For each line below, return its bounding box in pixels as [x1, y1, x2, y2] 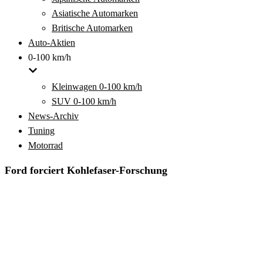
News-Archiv [28, 111, 79, 121]
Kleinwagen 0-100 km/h [52, 82, 142, 92]
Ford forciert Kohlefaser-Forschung [5, 164, 167, 176]
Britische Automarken [52, 23, 133, 33]
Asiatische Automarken [52, 8, 138, 18]
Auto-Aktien [28, 38, 75, 48]
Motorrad [28, 140, 63, 150]
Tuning [28, 126, 55, 136]
